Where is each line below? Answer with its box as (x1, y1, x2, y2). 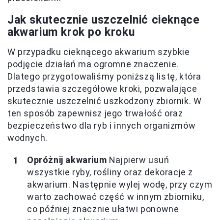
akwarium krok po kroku (7, 26, 135, 39)
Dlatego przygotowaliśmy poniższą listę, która (7, 71, 202, 82)
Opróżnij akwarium (27, 155, 107, 165)
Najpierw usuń (107, 155, 169, 165)
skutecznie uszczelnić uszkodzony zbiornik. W (7, 96, 202, 107)
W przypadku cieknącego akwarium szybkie (7, 47, 190, 57)
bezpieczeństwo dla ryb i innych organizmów (7, 120, 196, 131)
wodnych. (7, 133, 48, 143)
